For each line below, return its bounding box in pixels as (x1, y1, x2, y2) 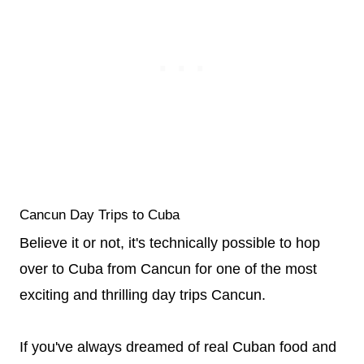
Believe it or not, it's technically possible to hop (19, 235, 320, 251)
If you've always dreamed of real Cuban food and (19, 339, 336, 355)
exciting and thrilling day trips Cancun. (19, 287, 266, 303)
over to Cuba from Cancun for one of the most (19, 261, 317, 277)
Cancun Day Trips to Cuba (19, 206, 180, 223)
